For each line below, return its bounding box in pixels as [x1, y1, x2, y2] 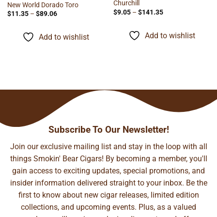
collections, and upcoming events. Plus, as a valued [21, 202, 196, 212]
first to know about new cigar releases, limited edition [18, 190, 199, 200]
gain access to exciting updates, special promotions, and [12, 166, 205, 175]
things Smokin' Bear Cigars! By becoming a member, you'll [10, 154, 207, 163]
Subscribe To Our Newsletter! [48, 124, 169, 135]
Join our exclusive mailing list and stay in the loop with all [10, 141, 207, 151]
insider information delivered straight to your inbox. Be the [10, 178, 207, 187]
